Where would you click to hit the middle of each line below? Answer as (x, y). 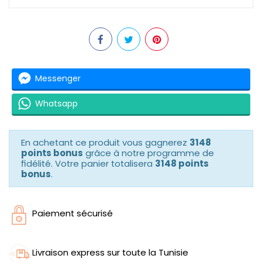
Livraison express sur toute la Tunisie (110, 252)
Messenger (58, 78)
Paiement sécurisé (73, 213)
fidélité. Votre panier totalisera (88, 163)
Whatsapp (56, 104)
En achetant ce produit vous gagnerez (105, 142)
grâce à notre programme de (149, 153)
